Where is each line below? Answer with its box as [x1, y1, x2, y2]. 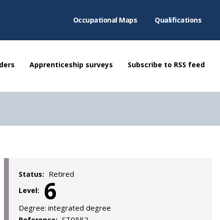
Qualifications [155, 15, 201, 25]
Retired [49, 169, 74, 179]
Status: [19, 169, 46, 179]
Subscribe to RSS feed [128, 60, 205, 69]
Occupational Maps [73, 15, 137, 25]
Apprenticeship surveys [29, 60, 113, 69]
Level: [19, 185, 41, 195]
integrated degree [48, 203, 111, 213]
